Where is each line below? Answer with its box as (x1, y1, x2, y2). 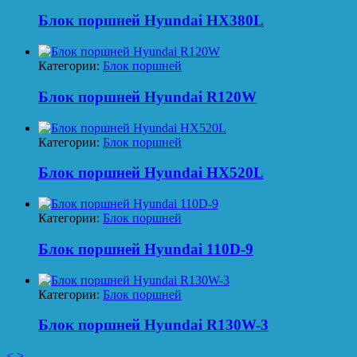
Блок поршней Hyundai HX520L (38, 164, 264, 182)
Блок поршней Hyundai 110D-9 (38, 240, 253, 257)
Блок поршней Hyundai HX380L (38, 12, 264, 29)
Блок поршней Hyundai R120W (38, 88, 257, 105)
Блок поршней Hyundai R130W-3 (38, 316, 269, 334)
